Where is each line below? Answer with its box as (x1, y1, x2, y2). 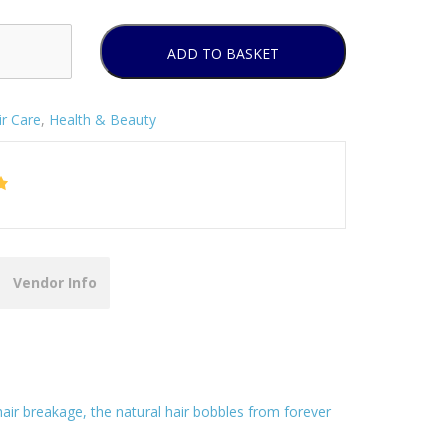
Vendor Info (13, 272, 97, 292)
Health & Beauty (48, 109, 156, 129)
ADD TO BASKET (166, 43, 279, 63)
